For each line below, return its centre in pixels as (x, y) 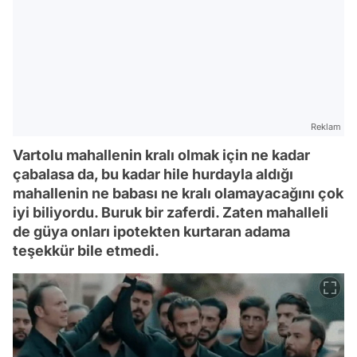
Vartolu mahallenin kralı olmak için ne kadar (161, 155)
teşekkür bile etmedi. (86, 250)
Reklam (326, 126)
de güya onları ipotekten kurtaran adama (151, 231)
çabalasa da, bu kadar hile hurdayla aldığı (153, 174)
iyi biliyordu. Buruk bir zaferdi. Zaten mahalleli (171, 212)
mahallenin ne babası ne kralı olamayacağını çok (178, 193)
